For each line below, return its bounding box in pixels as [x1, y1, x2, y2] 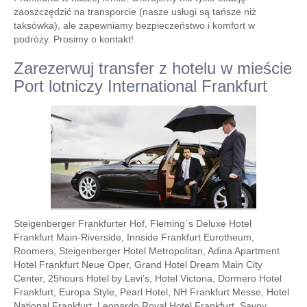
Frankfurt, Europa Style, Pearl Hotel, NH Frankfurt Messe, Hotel [14, 286, 289, 297]
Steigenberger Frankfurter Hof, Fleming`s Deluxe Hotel [14, 218, 251, 229]
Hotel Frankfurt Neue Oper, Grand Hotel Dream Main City [14, 259, 262, 270]
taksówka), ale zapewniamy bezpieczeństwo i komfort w [14, 20, 255, 31]
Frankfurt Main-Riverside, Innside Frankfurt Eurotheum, [14, 232, 254, 243]
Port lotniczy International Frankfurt [14, 77, 267, 95]
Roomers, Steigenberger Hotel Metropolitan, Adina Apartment [14, 245, 280, 256]
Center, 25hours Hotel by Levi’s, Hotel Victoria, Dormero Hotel [14, 273, 282, 284]
